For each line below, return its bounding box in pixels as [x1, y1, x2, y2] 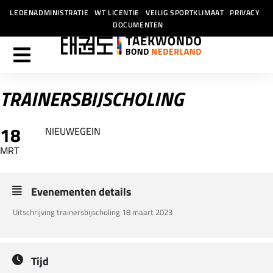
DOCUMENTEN [113, 18, 163, 30]
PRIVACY [230, 6, 260, 18]
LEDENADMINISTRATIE [10, 6, 89, 18]
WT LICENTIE [94, 6, 140, 18]
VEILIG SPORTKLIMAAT [145, 6, 224, 18]
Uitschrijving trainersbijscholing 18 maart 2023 [13, 206, 172, 218]
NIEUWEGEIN [45, 124, 101, 138]
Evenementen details [31, 183, 132, 200]
